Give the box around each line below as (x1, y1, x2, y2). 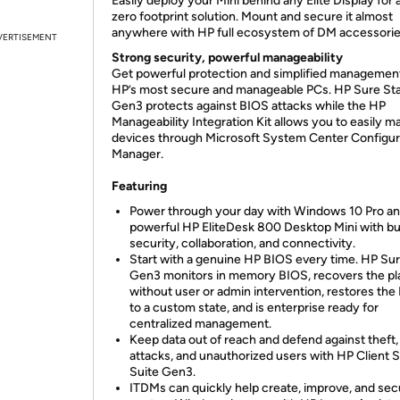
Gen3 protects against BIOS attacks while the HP (112, 98, 386, 113)
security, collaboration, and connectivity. (129, 236, 355, 251)
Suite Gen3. (129, 364, 196, 379)
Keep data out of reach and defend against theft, (129, 332, 398, 347)
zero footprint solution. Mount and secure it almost (112, 9, 393, 24)
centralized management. (129, 316, 271, 331)
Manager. (112, 146, 163, 162)
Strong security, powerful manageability (112, 50, 343, 65)
